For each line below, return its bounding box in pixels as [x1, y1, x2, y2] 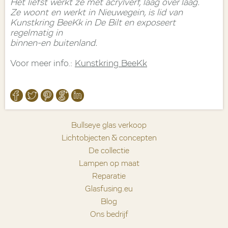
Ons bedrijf [90, 210, 128, 219]
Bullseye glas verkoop [71, 121, 147, 130]
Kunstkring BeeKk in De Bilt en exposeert [10, 18, 176, 27]
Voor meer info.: [10, 59, 75, 68]
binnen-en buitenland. [10, 38, 97, 48]
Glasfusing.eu [85, 185, 133, 193]
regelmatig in [10, 28, 63, 38]
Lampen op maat [78, 159, 139, 168]
